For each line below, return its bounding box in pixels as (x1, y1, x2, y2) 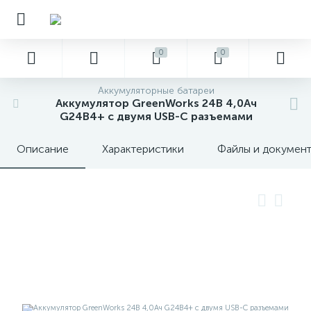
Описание (17, 142, 69, 155)
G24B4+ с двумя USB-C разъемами (60, 110, 253, 123)
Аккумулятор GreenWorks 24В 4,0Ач (56, 96, 257, 110)
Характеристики (102, 142, 184, 155)
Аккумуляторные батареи (98, 85, 215, 96)
